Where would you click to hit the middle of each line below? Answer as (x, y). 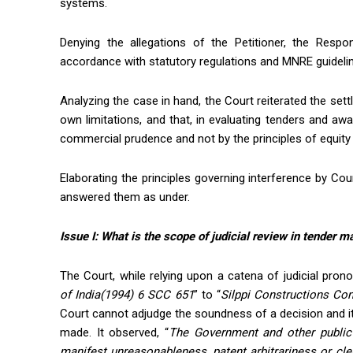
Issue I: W (85, 237)
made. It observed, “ (114, 333)
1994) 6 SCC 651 (149, 295)
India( (90, 295)
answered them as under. (125, 197)
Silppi (235, 295)
